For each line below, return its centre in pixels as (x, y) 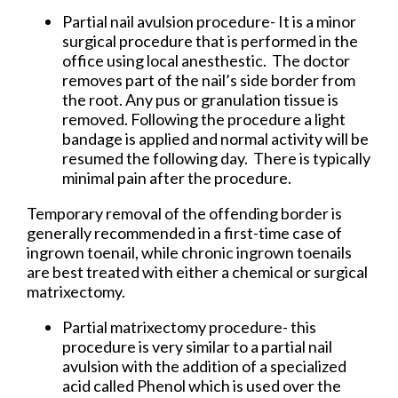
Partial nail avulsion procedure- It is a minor (209, 21)
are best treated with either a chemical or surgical (197, 271)
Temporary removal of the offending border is (184, 213)
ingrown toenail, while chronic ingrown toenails (189, 252)
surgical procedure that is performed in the (210, 40)
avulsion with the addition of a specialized (204, 366)
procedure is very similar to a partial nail (197, 346)
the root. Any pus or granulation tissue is (200, 99)
